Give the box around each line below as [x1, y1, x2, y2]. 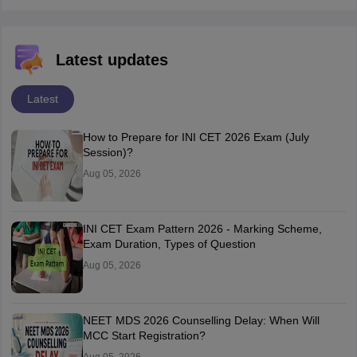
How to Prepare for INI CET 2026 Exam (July [82, 131, 309, 143]
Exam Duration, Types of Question [82, 237, 256, 250]
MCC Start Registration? [82, 329, 206, 342]
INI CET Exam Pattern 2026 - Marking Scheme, [82, 222, 322, 235]
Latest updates [55, 51, 168, 69]
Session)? [82, 146, 133, 159]
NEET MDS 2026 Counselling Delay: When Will [82, 314, 320, 327]
